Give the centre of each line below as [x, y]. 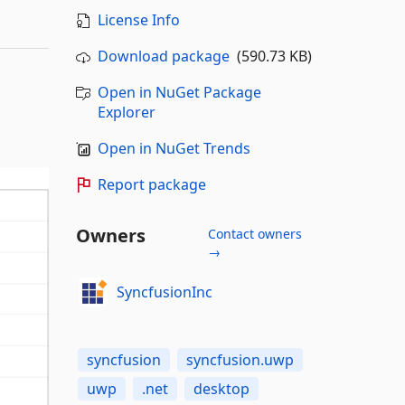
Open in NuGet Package [179, 92]
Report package [151, 184]
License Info [138, 20]
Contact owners [254, 234]
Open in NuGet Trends [174, 148]
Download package [163, 56]
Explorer [126, 112]
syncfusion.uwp [240, 360]
